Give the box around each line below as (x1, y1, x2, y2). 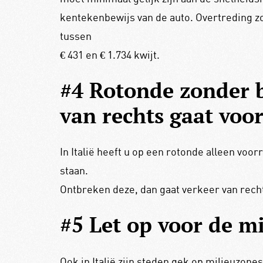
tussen (59, 29, 92, 43)
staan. (59, 164, 88, 177)
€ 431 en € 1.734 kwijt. (59, 48, 160, 62)
